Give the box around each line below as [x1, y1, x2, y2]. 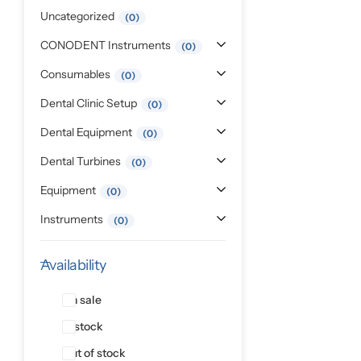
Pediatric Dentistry [24, 7, 137, 23]
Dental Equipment [40, 125, 132, 139]
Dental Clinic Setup [40, 96, 137, 110]
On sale [62, 293, 102, 307]
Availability [40, 256, 106, 274]
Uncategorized [40, 9, 114, 23]
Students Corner [24, 52, 123, 68]
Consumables [40, 67, 110, 81]
